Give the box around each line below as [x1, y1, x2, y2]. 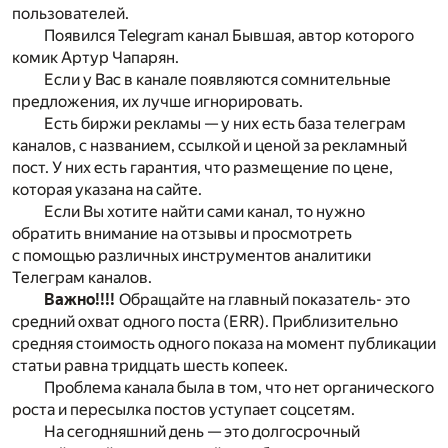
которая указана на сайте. [12, 180, 202, 200]
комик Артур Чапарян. [12, 48, 179, 68]
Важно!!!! [44, 290, 119, 310]
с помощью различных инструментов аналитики [12, 246, 371, 266]
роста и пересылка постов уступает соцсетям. [12, 400, 355, 420]
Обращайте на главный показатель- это [119, 290, 410, 310]
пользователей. [12, 4, 129, 24]
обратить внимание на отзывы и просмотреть [12, 224, 352, 244]
